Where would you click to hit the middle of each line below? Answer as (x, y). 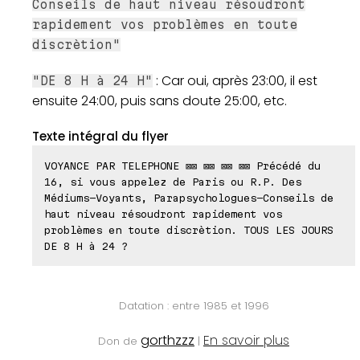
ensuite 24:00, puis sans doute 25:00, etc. (160, 101)
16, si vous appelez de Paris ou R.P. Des (173, 182)
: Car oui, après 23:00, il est (235, 81)
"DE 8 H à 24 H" (92, 81)
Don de (119, 342)
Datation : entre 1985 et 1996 (194, 306)
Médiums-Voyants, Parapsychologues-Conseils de (189, 198)
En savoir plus (246, 341)
